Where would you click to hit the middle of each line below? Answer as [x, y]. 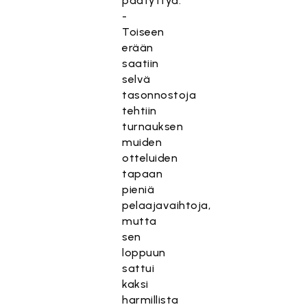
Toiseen [143, 32]
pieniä [138, 189]
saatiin [140, 63]
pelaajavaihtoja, [167, 205]
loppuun [144, 253]
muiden [142, 142]
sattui [138, 268]
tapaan [143, 174]
